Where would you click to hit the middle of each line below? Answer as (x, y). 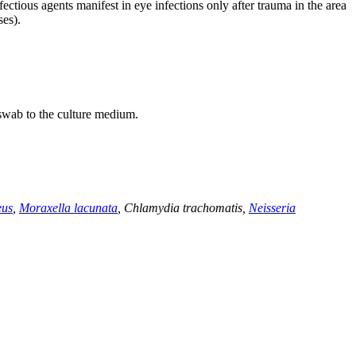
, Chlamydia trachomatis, (183, 208)
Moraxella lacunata (68, 208)
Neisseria (272, 208)
